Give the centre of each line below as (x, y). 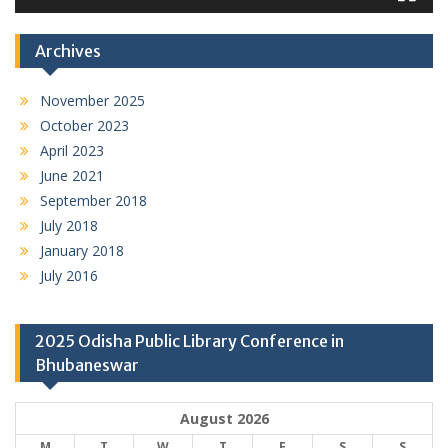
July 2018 (69, 225)
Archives (68, 50)
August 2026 (224, 418)
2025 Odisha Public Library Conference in (189, 340)
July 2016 (69, 275)
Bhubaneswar (87, 364)
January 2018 (82, 250)
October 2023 (84, 125)
